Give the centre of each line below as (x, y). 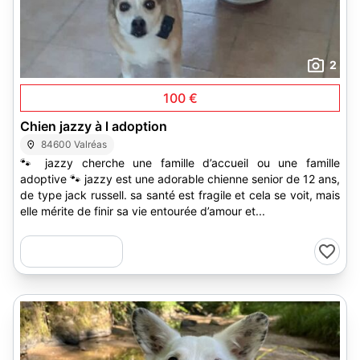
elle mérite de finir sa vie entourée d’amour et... (143, 211)
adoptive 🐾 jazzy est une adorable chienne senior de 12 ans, (180, 179)
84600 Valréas (74, 144)
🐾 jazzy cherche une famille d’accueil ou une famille (180, 163)
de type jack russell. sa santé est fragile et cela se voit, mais (180, 195)
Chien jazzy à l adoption (94, 126)
